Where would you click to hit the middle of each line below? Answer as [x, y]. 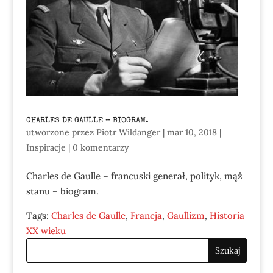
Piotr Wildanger [128, 132]
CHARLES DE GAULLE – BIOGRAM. [87, 121]
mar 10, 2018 [192, 132]
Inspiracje [46, 147]
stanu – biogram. [62, 191]
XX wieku [46, 230]
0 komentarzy [101, 147]
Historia [227, 215]
